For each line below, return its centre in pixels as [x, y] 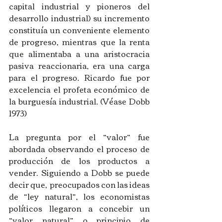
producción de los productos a [79, 160]
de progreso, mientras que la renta [79, 41]
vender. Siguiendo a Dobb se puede [79, 172]
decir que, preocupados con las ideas [79, 184]
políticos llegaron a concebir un [79, 208]
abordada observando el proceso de [79, 148]
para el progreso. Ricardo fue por [79, 77]
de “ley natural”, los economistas [79, 196]
